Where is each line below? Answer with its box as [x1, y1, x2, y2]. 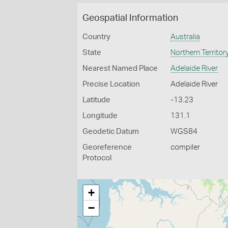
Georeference [82, 144, 132, 151]
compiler [170, 144, 201, 151]
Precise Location [82, 80, 140, 88]
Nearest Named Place [82, 65, 158, 72]
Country [82, 33, 110, 41]
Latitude [82, 96, 110, 104]
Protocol [82, 154, 111, 162]
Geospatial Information [82, 14, 178, 23]
